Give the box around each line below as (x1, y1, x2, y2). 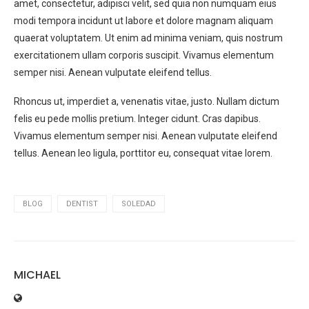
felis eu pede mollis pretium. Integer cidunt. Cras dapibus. (14, 113, 261, 125)
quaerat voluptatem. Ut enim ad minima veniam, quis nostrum (14, 32, 283, 44)
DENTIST (66, 199, 98, 209)
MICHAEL (14, 267, 61, 283)
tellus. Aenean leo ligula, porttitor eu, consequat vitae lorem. (14, 148, 272, 159)
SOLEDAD (121, 199, 156, 209)
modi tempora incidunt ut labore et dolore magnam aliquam (14, 15, 273, 27)
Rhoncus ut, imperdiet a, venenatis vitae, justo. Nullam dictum (14, 96, 279, 108)
